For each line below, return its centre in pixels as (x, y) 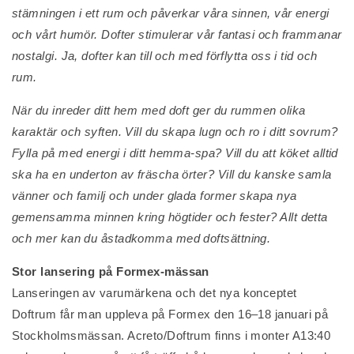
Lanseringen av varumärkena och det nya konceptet (154, 293)
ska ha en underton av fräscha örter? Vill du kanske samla (172, 174)
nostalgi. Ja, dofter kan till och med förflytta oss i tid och (165, 56)
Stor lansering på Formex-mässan (111, 271)
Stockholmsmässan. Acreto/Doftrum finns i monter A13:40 (171, 335)
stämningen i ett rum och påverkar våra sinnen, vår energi (171, 13)
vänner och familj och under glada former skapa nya (154, 196)
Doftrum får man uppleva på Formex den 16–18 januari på (170, 314)
